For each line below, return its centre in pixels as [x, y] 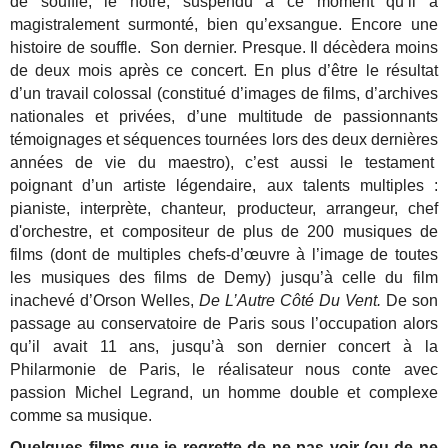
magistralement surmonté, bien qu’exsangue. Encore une [224, 25]
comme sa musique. [81, 416]
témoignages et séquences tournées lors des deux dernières [224, 140]
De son [409, 301]
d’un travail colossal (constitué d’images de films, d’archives [224, 94]
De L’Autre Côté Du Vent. [290, 301]
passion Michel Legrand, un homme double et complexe [224, 393]
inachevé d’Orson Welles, [105, 301]
